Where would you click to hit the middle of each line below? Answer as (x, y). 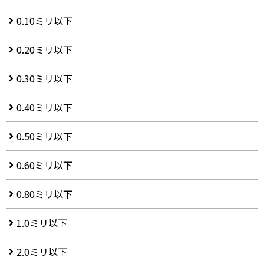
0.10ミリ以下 (44, 21)
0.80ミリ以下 (44, 194)
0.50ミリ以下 (44, 136)
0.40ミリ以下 (44, 108)
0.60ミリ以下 (44, 165)
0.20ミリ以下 (44, 50)
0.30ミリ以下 (44, 79)
